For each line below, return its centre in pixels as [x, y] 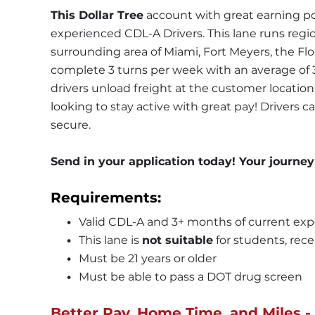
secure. [71, 125]
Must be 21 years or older [147, 259]
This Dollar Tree [97, 15]
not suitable [177, 240]
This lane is [110, 240]
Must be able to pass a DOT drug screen [190, 277]
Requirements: [106, 198]
